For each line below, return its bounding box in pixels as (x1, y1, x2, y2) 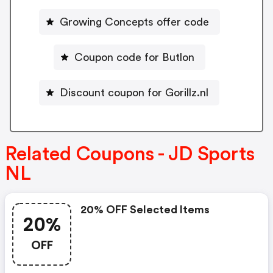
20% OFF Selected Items (80, 204, 210, 216)
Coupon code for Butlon (74, 51, 194, 63)
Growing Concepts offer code (59, 16, 209, 27)
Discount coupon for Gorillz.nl (60, 87, 208, 98)
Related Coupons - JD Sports (5, 144, 255, 165)
